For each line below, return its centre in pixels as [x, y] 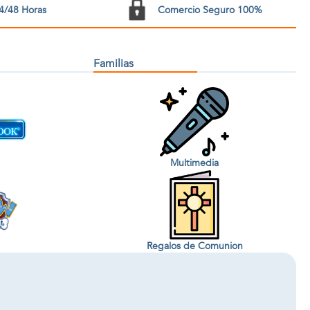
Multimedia [195, 163]
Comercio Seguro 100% [210, 10]
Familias [113, 64]
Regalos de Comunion [194, 246]
